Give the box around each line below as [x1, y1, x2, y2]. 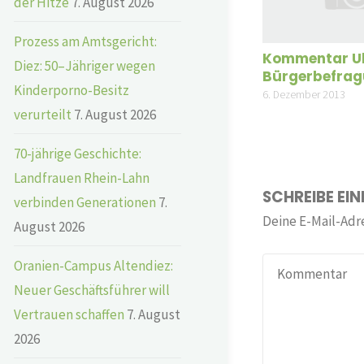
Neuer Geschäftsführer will [14, 280, 170, 299]
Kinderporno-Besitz [14, 80, 129, 99]
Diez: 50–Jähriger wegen [14, 56, 155, 75]
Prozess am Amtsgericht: [14, 32, 157, 50]
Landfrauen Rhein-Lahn [14, 168, 149, 187]
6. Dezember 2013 [262, 88, 345, 102]
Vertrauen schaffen [14, 305, 124, 323]
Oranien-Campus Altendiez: [14, 256, 173, 275]
